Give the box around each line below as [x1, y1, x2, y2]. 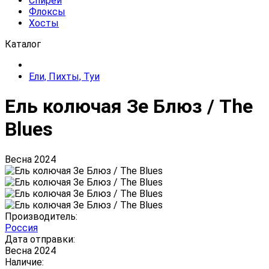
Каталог [5, 38, 41, 50]
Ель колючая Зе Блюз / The [5, 95, 253, 118]
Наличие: [5, 256, 44, 268]
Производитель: [5, 210, 77, 222]
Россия [5, 222, 38, 234]
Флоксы [29, 6, 65, 17]
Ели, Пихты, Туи [29, 71, 100, 82]
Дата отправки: [5, 233, 75, 245]
